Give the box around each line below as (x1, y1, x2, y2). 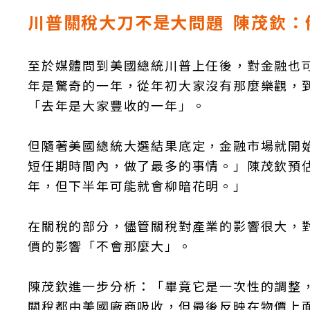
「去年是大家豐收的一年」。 (28, 96, 206, 114)
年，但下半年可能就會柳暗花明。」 (28, 176, 247, 194)
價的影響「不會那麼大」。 (28, 237, 192, 255)
